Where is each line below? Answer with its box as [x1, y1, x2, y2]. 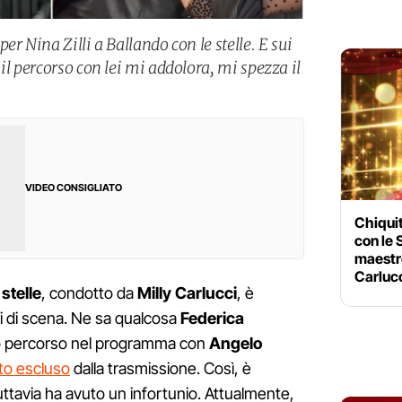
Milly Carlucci [137, 284, 237, 303]
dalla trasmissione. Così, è [70, 359, 251, 379]
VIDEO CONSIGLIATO [25, 181, 122, 195]
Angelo [209, 334, 262, 354]
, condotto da [41, 284, 137, 303]
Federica [180, 309, 244, 328]
